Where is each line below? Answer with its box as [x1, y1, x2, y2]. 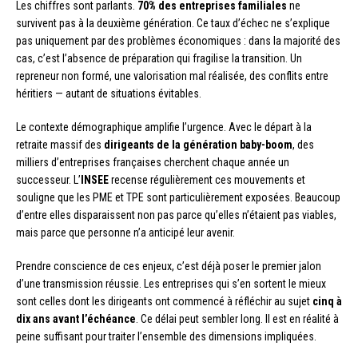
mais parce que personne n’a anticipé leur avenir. [16, 226, 235, 240]
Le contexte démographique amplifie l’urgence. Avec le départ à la [16, 121, 312, 134]
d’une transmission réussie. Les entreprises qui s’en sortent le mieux [16, 277, 326, 291]
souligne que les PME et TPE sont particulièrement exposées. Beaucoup [16, 191, 340, 205]
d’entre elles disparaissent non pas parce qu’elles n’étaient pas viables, [16, 209, 336, 222]
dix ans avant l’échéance [16, 312, 136, 326]
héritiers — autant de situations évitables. [16, 87, 201, 101]
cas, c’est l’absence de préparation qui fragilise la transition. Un [16, 52, 302, 66]
